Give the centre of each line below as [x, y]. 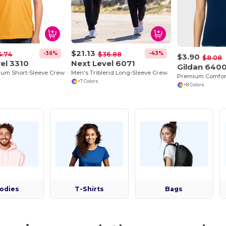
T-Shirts [90, 189]
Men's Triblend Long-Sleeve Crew [120, 72]
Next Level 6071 [103, 63]
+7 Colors [88, 81]
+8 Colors [194, 85]
